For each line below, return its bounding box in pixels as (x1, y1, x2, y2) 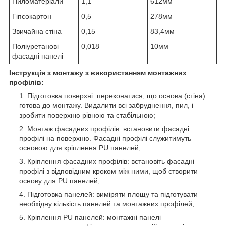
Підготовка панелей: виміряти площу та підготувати (27, 190, 198, 199)
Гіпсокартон (12, 12, 51, 21)
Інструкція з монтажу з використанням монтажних (9, 69, 187, 77)
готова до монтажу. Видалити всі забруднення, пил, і (19, 101, 193, 110)
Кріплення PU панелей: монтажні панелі (27, 213, 161, 222)
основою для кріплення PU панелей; (19, 144, 141, 152)
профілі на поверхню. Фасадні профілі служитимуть (19, 134, 191, 143)
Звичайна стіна (12, 27, 62, 36)
